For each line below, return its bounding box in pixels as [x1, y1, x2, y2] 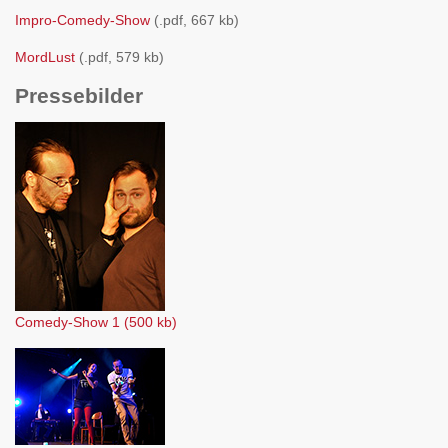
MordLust [15, 49, 75, 65]
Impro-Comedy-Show [15, 12, 150, 28]
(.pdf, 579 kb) [75, 49, 164, 65]
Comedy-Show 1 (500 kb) [15, 314, 177, 330]
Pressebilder [15, 84, 143, 107]
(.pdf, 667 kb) [150, 12, 239, 28]
